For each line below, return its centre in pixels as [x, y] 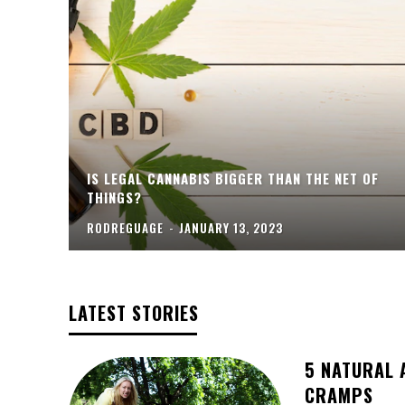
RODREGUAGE [125, 228]
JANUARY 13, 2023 [231, 228]
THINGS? [114, 198]
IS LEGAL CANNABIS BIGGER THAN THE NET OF [233, 179]
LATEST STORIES [134, 313]
